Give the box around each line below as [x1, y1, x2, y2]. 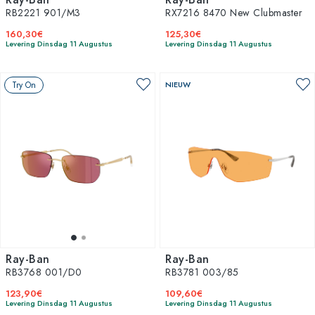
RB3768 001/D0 [6, 264, 82, 279]
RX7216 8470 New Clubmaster [165, 5, 302, 20]
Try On [12, 78, 36, 91]
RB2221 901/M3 [6, 5, 81, 20]
